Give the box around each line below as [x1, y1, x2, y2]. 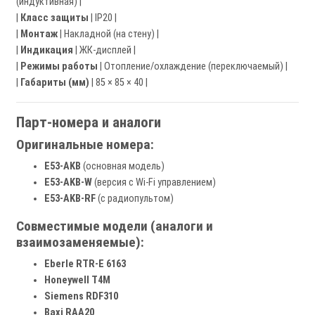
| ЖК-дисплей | [73, 44, 136, 56]
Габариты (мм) [20, 77, 89, 89]
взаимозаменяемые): [16, 234, 144, 250]
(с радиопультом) [96, 193, 174, 205]
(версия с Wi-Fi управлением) [92, 176, 216, 188]
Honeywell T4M [44, 274, 110, 286]
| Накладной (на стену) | [58, 28, 159, 40]
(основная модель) [81, 160, 165, 172]
